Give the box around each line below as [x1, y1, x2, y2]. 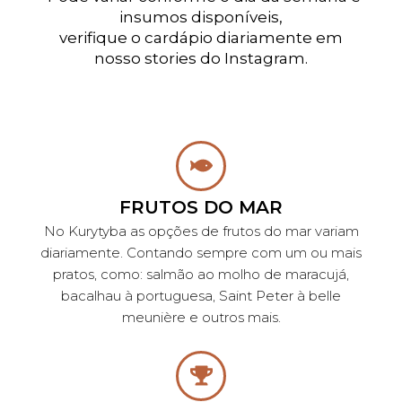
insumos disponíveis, [119, 7, 283, 26]
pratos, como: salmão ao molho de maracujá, [53, 265, 349, 283]
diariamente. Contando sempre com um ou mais [40, 243, 362, 261]
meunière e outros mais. [121, 308, 281, 326]
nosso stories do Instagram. [94, 48, 308, 67]
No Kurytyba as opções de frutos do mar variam [43, 222, 359, 240]
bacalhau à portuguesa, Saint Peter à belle [61, 286, 341, 304]
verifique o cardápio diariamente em [59, 28, 343, 47]
